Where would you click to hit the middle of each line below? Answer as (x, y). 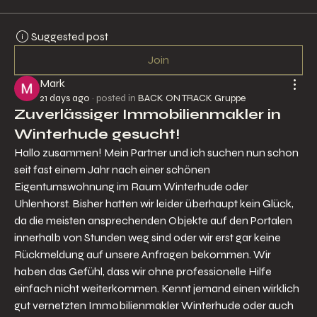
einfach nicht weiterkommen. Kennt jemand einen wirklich (157, 288)
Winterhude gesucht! (97, 134)
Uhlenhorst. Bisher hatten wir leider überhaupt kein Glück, (154, 203)
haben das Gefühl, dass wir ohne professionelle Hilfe (143, 271)
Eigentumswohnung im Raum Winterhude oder (131, 186)
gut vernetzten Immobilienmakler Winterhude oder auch (154, 305)
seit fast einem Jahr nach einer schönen (112, 169)
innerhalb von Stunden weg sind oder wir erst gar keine (148, 237)
